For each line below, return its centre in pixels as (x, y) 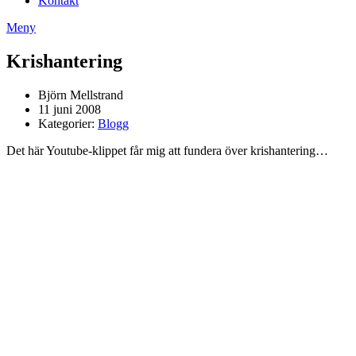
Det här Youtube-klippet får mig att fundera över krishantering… (167, 150)
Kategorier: (68, 123)
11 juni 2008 (70, 109)
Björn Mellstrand (81, 95)
